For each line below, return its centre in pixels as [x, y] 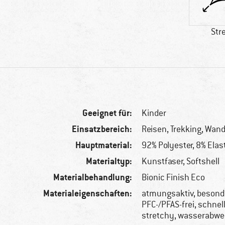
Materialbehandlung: [93, 177]
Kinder [154, 113]
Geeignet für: [107, 113]
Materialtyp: [109, 161]
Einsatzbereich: [102, 129]
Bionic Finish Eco [174, 178]
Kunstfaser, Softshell [181, 161]
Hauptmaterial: [104, 145]
